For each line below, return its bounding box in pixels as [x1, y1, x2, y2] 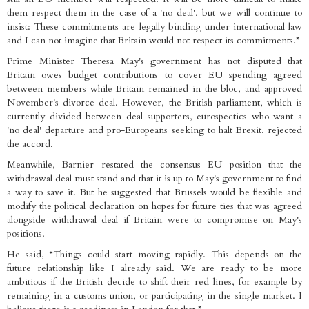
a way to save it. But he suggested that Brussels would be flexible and [7, 186, 302, 199]
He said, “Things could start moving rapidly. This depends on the [7, 248, 302, 261]
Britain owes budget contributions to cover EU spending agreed [7, 68, 302, 82]
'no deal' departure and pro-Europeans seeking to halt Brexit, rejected [7, 123, 302, 137]
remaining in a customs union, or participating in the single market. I [7, 289, 302, 303]
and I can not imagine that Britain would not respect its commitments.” [7, 34, 299, 48]
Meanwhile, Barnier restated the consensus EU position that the [7, 158, 302, 172]
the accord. [7, 137, 53, 151]
